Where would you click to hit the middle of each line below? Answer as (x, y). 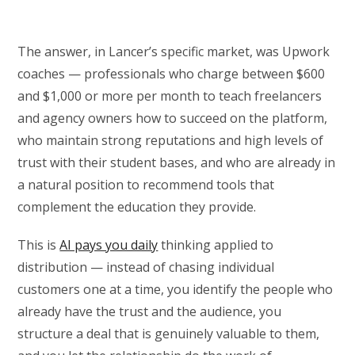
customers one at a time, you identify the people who (176, 290)
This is (39, 245)
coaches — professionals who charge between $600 (172, 74)
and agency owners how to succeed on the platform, (173, 118)
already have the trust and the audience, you (150, 312)
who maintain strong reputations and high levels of (171, 141)
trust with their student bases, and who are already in (177, 163)
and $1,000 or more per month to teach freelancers (170, 96)
